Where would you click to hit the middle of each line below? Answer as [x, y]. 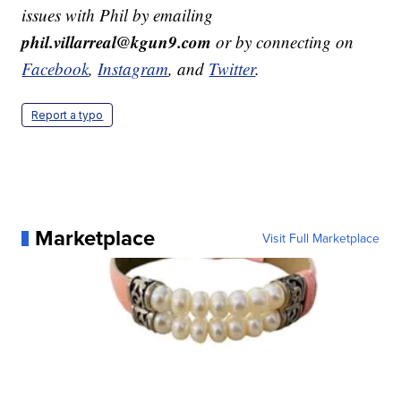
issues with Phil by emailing [118, 15]
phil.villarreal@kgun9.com [117, 42]
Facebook [55, 69]
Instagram [133, 69]
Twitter [232, 69]
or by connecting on [283, 42]
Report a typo [68, 115]
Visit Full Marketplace [320, 239]
